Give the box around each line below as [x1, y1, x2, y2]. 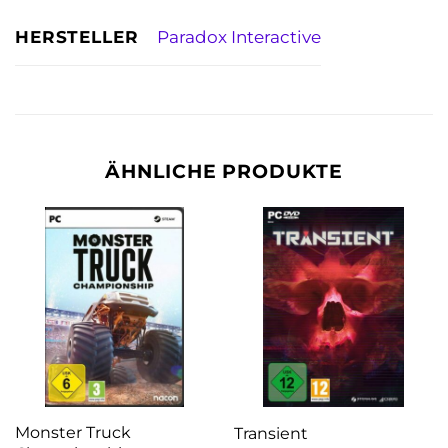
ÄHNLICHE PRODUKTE [104, 158, 344, 183]
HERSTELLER [15, 25, 139, 47]
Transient [233, 422, 308, 443]
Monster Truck [14, 421, 131, 442]
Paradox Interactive [156, 26, 321, 48]
